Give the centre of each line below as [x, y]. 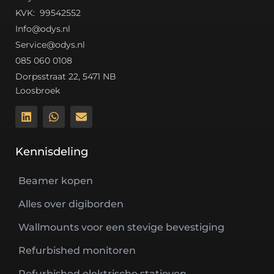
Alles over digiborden [71, 204]
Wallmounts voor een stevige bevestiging [121, 228]
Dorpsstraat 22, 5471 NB [66, 77]
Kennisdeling [52, 152]
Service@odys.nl [50, 45]
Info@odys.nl [43, 29]
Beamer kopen [56, 181]
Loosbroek [38, 91]
